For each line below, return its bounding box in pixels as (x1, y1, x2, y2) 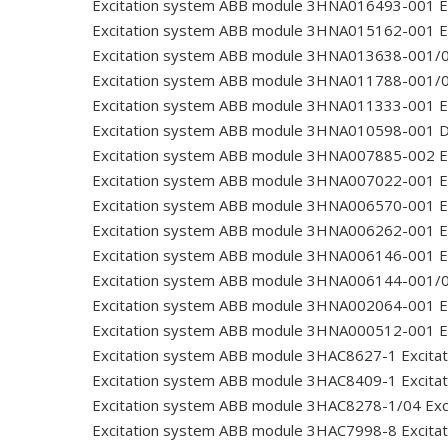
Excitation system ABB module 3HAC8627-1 (92, 345, 397, 366)
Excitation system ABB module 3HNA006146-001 (92, 245, 435, 266)
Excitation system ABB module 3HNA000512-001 (92, 320, 435, 341)
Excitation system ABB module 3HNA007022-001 (92, 170, 435, 191)
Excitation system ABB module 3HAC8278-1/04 (92, 395, 421, 416)
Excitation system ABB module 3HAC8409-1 (92, 370, 397, 391)
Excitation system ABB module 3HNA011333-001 (92, 95, 435, 116)
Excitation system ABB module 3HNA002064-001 (92, 295, 435, 316)
